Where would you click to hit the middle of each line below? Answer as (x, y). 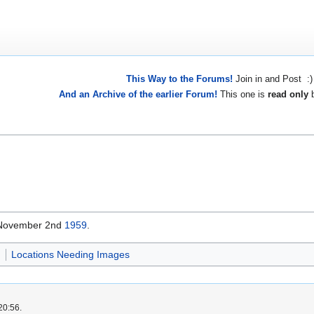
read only (288, 94)
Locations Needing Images (70, 255)
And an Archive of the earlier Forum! (138, 94)
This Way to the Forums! (179, 79)
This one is (243, 94)
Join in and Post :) (272, 79)
